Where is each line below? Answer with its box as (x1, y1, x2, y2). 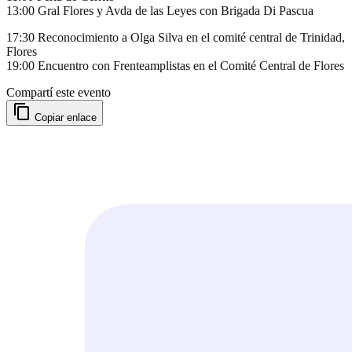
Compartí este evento (6, 85, 111, 99)
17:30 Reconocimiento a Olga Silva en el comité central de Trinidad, (6, 30, 345, 44)
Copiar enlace (35, 111, 97, 123)
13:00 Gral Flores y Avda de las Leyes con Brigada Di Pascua (6, 3, 313, 17)
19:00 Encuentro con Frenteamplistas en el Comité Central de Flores (6, 58, 344, 72)
